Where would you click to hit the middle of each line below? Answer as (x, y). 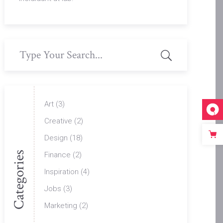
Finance (58, 155)
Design (56, 138)
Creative (58, 121)
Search (16, 45)
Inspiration (62, 171)
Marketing (61, 205)
